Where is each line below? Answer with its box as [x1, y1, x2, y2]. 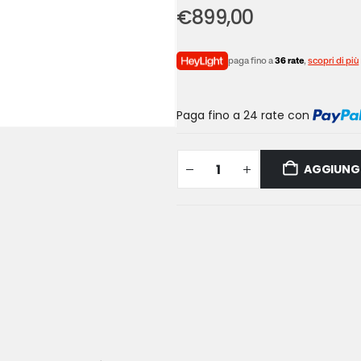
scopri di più [308, 56, 359, 65]
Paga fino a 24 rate [176, 106, 285, 123]
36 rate [275, 56, 305, 65]
